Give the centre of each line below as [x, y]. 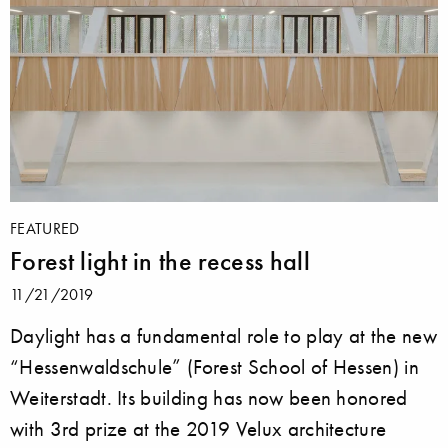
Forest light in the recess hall [160, 260]
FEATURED [45, 227]
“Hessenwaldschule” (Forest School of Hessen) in [215, 366]
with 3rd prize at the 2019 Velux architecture [198, 428]
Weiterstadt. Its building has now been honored [209, 397]
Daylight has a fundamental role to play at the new [224, 335]
